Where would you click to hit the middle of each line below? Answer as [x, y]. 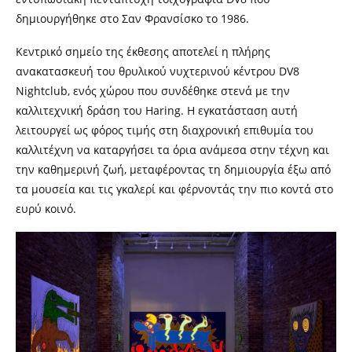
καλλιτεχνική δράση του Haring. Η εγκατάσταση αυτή [157, 111]
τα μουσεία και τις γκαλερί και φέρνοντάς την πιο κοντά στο [174, 189]
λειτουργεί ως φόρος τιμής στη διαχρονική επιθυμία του [165, 130]
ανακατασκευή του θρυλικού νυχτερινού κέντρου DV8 [158, 71]
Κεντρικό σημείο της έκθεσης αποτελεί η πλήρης [143, 52]
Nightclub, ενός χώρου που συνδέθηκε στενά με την [153, 91]
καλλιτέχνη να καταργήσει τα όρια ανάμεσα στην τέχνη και [172, 150]
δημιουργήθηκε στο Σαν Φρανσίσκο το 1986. [132, 19]
